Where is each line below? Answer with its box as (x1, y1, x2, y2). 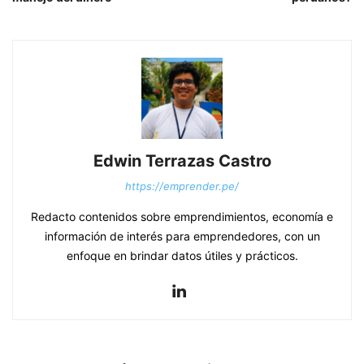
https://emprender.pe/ (125, 179, 239, 193)
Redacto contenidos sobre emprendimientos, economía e (31, 209, 333, 223)
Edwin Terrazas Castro (93, 150, 271, 171)
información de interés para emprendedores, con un (44, 228, 320, 243)
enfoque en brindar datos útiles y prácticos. (66, 248, 298, 262)
